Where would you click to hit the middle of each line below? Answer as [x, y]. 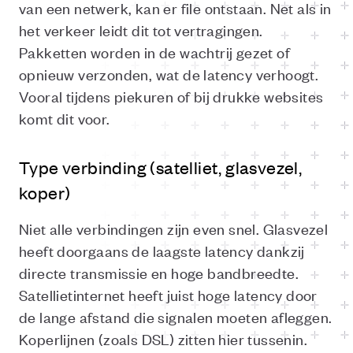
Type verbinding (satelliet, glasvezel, [161, 167]
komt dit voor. [65, 118]
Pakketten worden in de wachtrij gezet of [154, 52]
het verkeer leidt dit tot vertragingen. [141, 30]
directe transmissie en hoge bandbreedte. [159, 272]
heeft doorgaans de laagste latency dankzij [162, 250]
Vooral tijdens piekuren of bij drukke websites [171, 96]
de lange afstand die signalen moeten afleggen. [176, 316]
